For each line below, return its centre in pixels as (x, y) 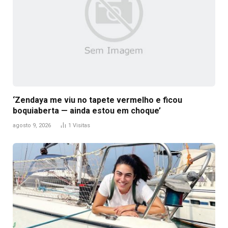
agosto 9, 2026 (32, 125)
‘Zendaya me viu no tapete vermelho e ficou (97, 100)
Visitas (81, 125)
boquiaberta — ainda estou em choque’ (87, 110)
